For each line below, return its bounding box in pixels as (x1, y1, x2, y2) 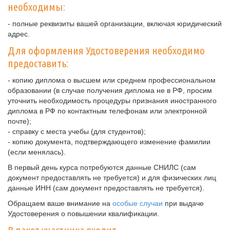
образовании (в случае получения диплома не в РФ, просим (8, 86, 212, 94)
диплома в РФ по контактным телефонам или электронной (8, 107, 207, 115)
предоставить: (8, 57, 68, 69)
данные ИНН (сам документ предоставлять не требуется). (8, 184, 204, 192)
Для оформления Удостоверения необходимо (8, 44, 205, 56)
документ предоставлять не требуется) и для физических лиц (8, 174, 216, 182)
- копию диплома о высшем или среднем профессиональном (8, 76, 216, 84)
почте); (8, 117, 31, 125)
